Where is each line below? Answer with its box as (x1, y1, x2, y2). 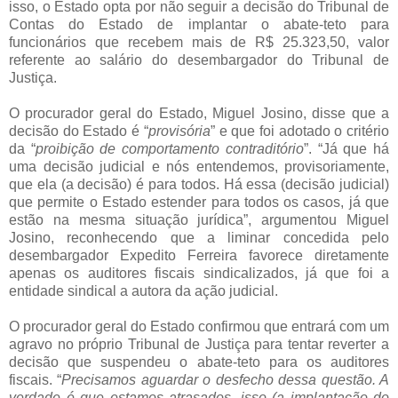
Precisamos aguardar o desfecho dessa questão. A (61, 372, 390, 388)
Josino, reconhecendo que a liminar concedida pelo (9, 230, 389, 246)
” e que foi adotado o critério (210, 123, 390, 139)
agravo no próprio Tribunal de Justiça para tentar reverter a (9, 337, 389, 353)
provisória (147, 123, 211, 139)
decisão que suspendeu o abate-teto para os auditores (9, 354, 389, 370)
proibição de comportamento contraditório (35, 141, 304, 157)
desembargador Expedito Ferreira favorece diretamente (9, 248, 389, 264)
